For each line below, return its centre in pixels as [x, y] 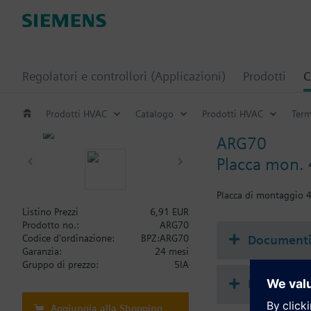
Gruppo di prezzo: [60, 264]
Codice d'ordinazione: [68, 238]
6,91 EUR [169, 212]
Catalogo [154, 114]
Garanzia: [42, 251]
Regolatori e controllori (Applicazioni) [124, 76]
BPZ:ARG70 [165, 238]
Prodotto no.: [51, 225]
